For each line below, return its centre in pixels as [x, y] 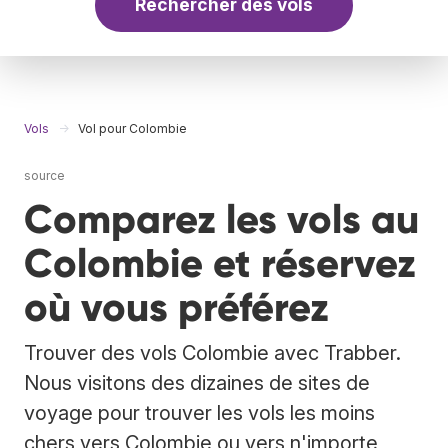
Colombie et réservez [220, 263]
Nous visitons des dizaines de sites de [197, 382]
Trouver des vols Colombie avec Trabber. [212, 352]
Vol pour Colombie [132, 128]
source [44, 175]
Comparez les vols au [221, 219]
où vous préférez [176, 307]
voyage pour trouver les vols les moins [199, 412]
